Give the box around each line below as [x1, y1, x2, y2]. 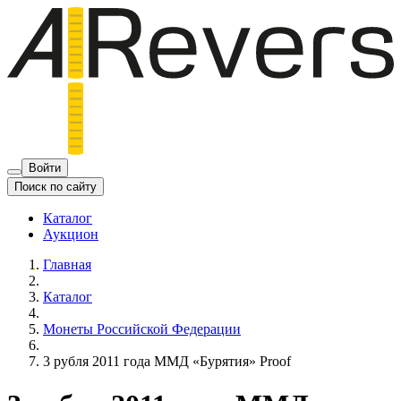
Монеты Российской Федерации [43, 320, 241, 337]
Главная [43, 256, 91, 272]
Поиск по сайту [14, 179, 97, 193]
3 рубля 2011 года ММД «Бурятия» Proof [43, 353, 291, 369]
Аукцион [43, 226, 98, 242]
